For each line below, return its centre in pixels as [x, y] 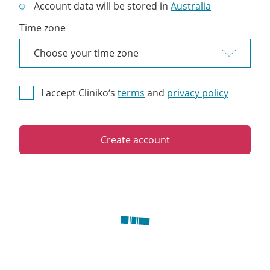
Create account [135, 140]
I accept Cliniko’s [78, 93]
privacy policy [198, 93]
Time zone [42, 28]
